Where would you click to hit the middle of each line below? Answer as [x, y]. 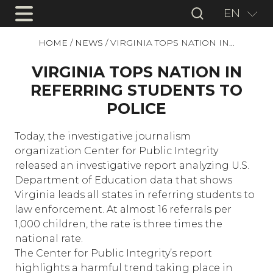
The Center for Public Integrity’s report [113, 253]
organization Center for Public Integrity [116, 151]
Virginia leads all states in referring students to [135, 195]
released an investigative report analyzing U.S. [132, 165]
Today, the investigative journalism [103, 136]
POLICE [136, 109]
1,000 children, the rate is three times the [119, 224]
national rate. [49, 239]
